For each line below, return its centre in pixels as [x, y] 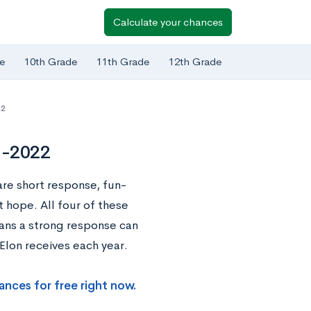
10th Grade [51, 62]
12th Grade [195, 62]
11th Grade [123, 62]
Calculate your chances [168, 22]
